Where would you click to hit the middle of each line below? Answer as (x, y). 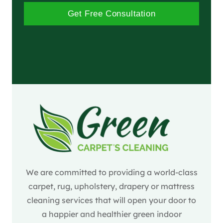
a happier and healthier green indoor (111, 214)
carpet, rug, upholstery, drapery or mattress (111, 186)
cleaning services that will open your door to (111, 200)
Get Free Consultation (111, 14)
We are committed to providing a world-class (111, 172)
